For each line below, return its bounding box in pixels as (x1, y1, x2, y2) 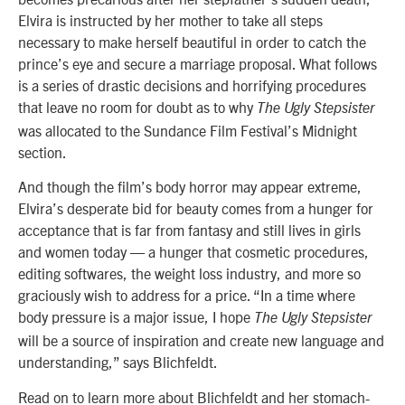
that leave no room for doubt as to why (18, 98, 257, 117)
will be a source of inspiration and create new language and (18, 331, 384, 350)
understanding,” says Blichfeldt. (18, 353, 221, 372)
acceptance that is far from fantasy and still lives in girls (18, 221, 361, 240)
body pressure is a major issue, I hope (18, 307, 254, 326)
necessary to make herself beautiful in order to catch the (18, 33, 366, 52)
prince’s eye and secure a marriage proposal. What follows (18, 54, 377, 73)
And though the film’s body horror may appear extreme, (18, 177, 362, 196)
